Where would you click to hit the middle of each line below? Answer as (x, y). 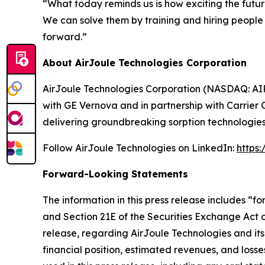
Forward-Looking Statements (115, 174)
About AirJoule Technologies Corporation (145, 62)
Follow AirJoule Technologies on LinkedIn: (140, 148)
